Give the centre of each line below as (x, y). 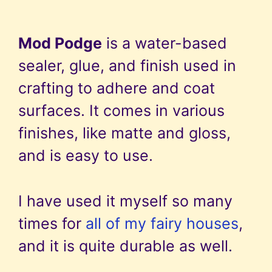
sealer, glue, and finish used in (127, 66)
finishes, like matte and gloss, (124, 133)
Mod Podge (60, 43)
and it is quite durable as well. (125, 246)
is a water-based (165, 43)
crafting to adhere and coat (117, 88)
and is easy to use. (86, 156)
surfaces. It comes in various (121, 111)
